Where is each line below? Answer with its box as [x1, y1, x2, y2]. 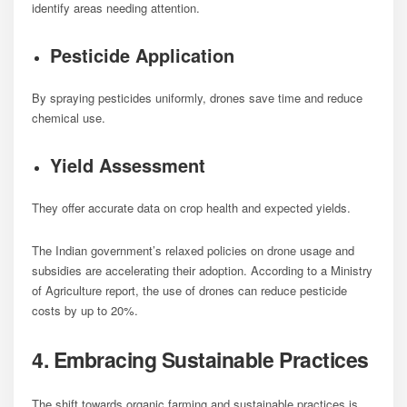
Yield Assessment [50, 151, 205, 178]
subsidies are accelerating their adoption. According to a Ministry [32, 261, 372, 279]
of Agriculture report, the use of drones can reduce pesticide [32, 281, 347, 299]
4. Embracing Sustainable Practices [32, 343, 369, 374]
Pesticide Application [50, 41, 234, 68]
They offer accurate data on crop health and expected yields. [32, 198, 351, 216]
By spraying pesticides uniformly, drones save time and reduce [32, 88, 362, 106]
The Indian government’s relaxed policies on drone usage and [32, 241, 354, 259]
